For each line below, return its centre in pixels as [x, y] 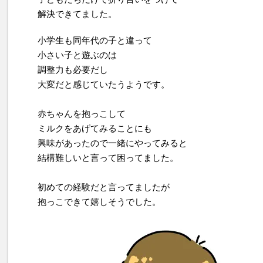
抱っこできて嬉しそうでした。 [99, 202]
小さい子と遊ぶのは [77, 55]
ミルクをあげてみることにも [95, 129]
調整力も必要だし [73, 70]
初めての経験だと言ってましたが [104, 187]
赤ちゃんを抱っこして [82, 114]
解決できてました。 [77, 14]
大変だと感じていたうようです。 [104, 85]
